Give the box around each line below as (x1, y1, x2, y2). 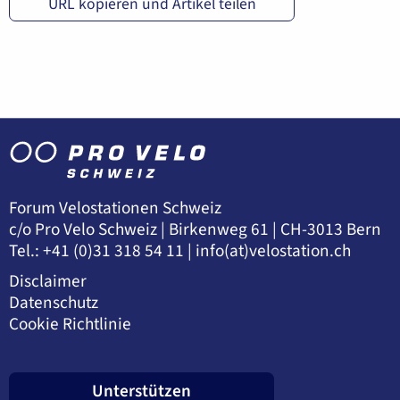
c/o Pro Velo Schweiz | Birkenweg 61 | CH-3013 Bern (9, 217, 381, 243)
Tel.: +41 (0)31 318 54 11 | (9, 238, 196, 264)
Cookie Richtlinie (9, 312, 131, 337)
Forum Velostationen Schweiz (9, 196, 221, 221)
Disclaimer (9, 269, 87, 295)
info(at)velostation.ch (196, 238, 351, 264)
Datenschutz (9, 290, 98, 316)
